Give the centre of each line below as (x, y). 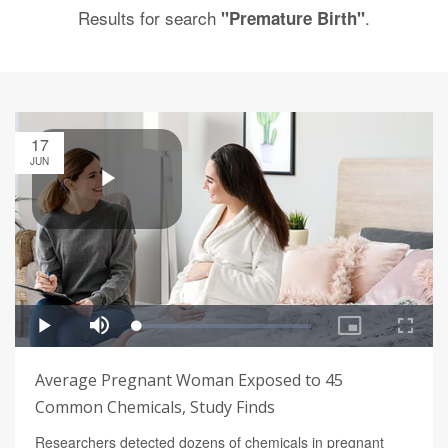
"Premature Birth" (293, 17)
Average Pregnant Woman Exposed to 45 (189, 379)
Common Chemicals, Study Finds (155, 406)
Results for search (149, 17)
